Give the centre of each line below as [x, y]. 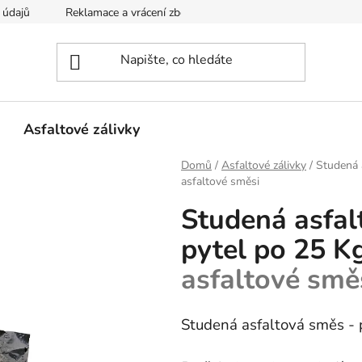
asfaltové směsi [220, 182]
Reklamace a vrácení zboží [130, 13]
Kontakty [252, 13]
